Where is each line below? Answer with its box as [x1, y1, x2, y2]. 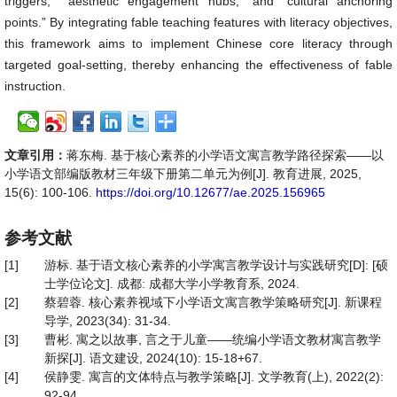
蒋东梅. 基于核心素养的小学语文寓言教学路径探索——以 [66, 148, 384, 162]
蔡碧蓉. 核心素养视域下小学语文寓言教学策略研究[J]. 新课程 [44, 295, 382, 309]
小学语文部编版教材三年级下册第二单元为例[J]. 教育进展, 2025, [4, 167, 362, 181]
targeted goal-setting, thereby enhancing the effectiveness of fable [4, 58, 393, 72]
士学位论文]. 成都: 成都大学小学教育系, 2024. [44, 276, 300, 291]
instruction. [4, 79, 66, 93]
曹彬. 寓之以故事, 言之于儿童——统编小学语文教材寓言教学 [44, 332, 381, 346]
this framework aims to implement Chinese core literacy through [4, 36, 393, 51]
